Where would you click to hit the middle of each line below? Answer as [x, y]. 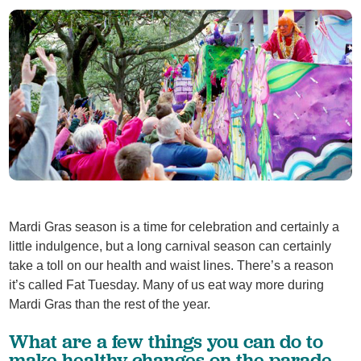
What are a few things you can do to [166, 341]
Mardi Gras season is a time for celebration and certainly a [174, 227]
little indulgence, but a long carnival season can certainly [170, 247]
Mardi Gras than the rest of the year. [110, 305]
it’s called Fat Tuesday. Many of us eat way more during [167, 285]
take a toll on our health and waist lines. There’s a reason [172, 266]
